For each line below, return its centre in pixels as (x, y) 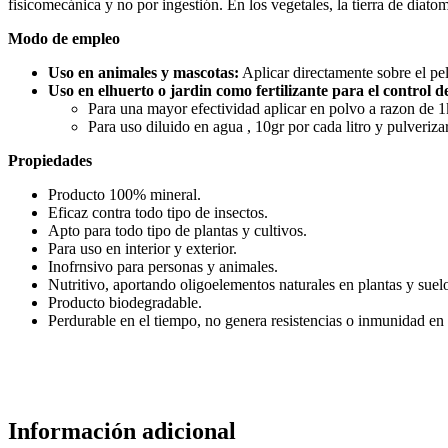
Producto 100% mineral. (124, 194)
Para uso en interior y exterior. (142, 248)
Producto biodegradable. (125, 302)
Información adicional (122, 430)
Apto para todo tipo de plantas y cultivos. (177, 230)
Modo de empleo (64, 38)
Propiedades (50, 160)
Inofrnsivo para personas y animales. (163, 266)
